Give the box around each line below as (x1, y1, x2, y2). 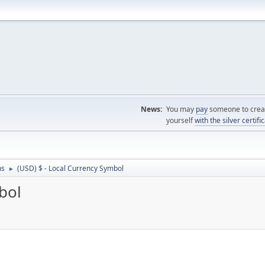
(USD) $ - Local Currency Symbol (17, 163, 124, 173)
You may (166, 104, 196, 114)
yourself (166, 115, 195, 125)
